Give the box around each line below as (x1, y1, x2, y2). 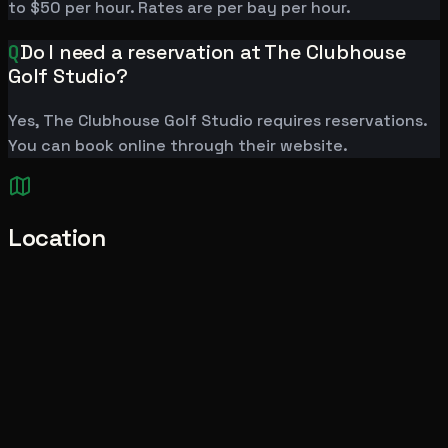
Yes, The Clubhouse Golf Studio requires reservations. (8, 110, 427, 132)
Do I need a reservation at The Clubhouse (19, 39, 406, 66)
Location (8, 222, 106, 254)
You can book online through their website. (8, 135, 348, 157)
